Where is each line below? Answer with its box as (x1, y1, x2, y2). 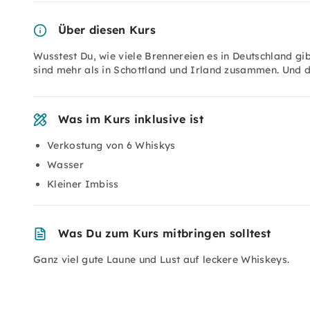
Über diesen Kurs (58, 23, 156, 37)
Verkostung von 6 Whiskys (47, 139, 176, 152)
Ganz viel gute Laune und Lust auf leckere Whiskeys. (33, 253, 293, 266)
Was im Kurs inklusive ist (58, 112, 203, 126)
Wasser (47, 158, 84, 171)
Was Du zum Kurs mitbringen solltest (58, 226, 271, 240)
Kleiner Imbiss (47, 178, 119, 190)
